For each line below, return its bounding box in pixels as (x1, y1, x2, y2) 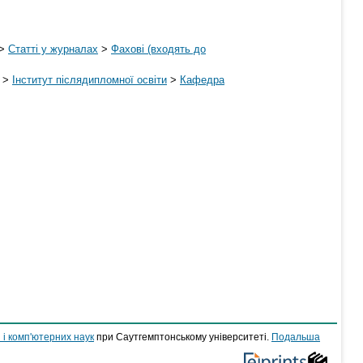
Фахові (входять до (111, 42, 206, 55)
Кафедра (180, 73, 224, 86)
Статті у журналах (8, 42, 98, 55)
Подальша (271, 332, 320, 342)
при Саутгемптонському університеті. (94, 332, 271, 342)
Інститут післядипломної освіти (12, 73, 167, 86)
